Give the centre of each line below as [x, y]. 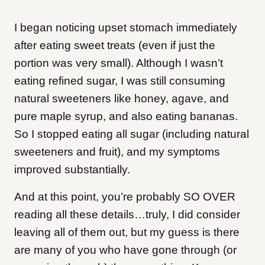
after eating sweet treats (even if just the [115, 46]
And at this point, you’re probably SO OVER [125, 197]
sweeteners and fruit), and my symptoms [117, 152]
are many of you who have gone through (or [125, 250]
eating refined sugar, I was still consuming [120, 81]
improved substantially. [72, 170]
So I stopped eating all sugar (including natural [132, 134]
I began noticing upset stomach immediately [126, 28]
